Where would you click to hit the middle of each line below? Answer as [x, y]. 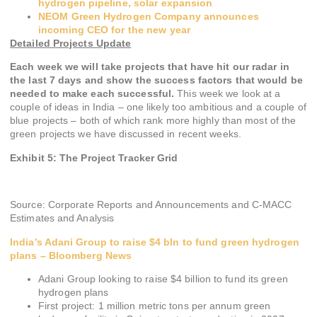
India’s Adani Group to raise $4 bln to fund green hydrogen [155, 242]
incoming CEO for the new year [114, 29]
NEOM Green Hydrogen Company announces [149, 16]
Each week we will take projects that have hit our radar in [150, 67]
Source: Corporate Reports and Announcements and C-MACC [151, 205]
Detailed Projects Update [71, 43]
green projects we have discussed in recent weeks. [126, 134]
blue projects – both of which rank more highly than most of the [153, 121]
